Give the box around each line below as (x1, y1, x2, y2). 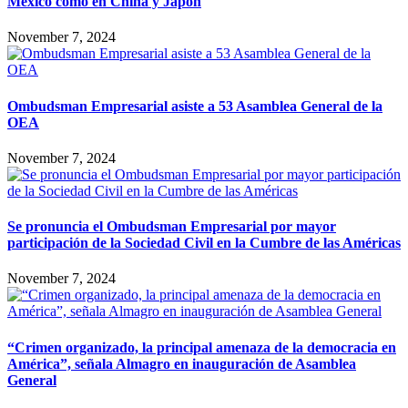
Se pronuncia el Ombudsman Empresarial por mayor (7, 219, 336, 235)
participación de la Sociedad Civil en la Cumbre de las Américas (7, 235, 401, 251)
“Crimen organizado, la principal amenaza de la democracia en (7, 339, 396, 355)
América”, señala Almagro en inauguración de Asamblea (7, 355, 356, 372)
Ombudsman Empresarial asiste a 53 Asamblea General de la (7, 97, 382, 114)
